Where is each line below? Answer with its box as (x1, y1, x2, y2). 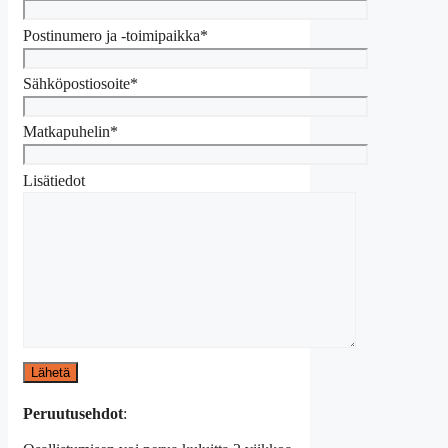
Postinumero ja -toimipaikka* (23, 26, 208, 44)
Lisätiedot (23, 171, 85, 189)
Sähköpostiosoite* (23, 75, 138, 93)
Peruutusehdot (23, 405, 123, 423)
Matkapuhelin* (23, 123, 118, 141)
